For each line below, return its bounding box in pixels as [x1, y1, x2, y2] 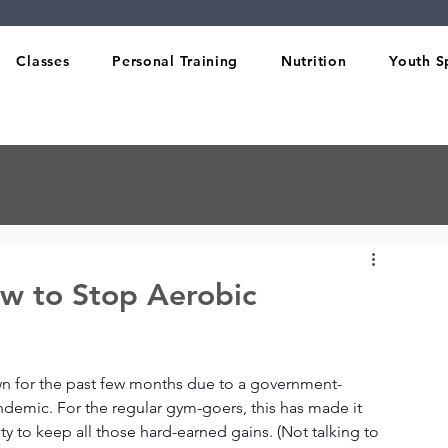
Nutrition [281, 52, 347, 70]
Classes [16, 52, 70, 70]
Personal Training [112, 52, 239, 70]
